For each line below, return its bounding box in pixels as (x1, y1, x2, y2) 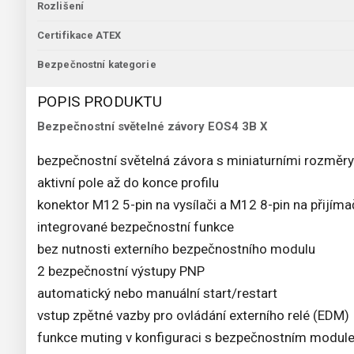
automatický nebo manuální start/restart (37, 285, 277, 302)
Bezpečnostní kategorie (37, 58, 156, 71)
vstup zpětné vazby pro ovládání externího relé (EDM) (37, 307, 349, 324)
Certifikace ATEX (37, 29, 121, 42)
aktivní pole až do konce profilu (37, 175, 219, 191)
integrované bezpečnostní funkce (37, 219, 234, 235)
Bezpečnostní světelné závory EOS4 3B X (37, 119, 267, 134)
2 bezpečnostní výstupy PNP (37, 263, 205, 280)
